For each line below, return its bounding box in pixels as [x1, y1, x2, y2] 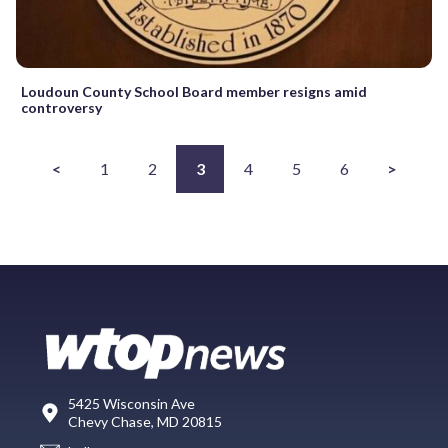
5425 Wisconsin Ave [68, 394, 195, 412]
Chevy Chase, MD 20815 [68, 412, 222, 430]
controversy [21, 98, 102, 116]
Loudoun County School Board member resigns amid [21, 82, 367, 100]
